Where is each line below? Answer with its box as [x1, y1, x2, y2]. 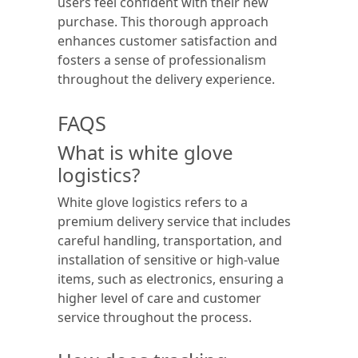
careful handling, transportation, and [58, 232, 282, 249]
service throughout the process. [58, 308, 252, 326]
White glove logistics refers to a [58, 193, 248, 211]
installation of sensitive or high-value [58, 251, 280, 268]
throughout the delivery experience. [58, 70, 275, 88]
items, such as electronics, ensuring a [58, 270, 284, 288]
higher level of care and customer [58, 289, 261, 307]
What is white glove [58, 139, 233, 165]
